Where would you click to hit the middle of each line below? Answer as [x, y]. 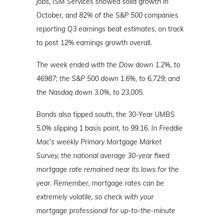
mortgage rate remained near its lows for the [108, 169]
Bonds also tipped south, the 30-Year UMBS [106, 114]
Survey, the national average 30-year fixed [103, 155]
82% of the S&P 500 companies [129, 15]
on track [170, 29]
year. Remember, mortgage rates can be [100, 183]
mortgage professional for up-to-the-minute [106, 210]
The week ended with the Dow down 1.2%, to [108, 65]
